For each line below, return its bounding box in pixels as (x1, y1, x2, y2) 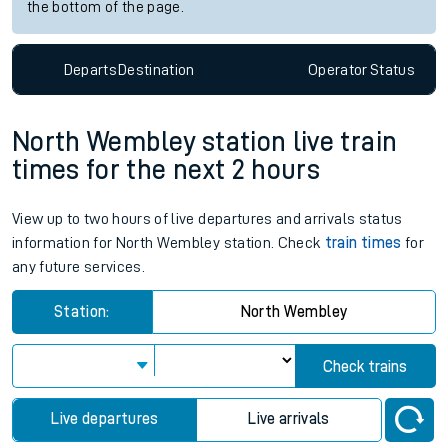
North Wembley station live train (12, 128, 398, 157)
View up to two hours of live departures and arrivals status (12, 211, 403, 228)
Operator (307, 61, 368, 78)
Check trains (323, 359, 408, 376)
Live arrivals (248, 411, 330, 428)
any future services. (12, 259, 145, 276)
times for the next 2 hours (12, 156, 321, 185)
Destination (117, 61, 195, 78)
